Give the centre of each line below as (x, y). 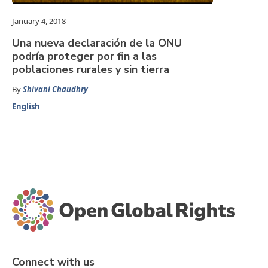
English (26, 107)
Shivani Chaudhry (55, 89)
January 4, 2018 (39, 21)
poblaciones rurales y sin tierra (91, 70)
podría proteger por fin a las (84, 57)
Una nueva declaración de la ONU (97, 43)
